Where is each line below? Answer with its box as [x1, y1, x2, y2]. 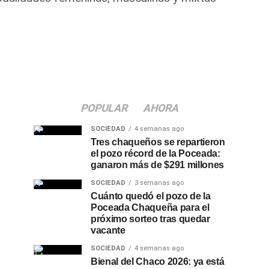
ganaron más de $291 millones [91, 160, 225, 170]
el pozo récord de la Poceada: [91, 148, 220, 159]
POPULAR [79, 102, 130, 114]
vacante [91, 225, 125, 235]
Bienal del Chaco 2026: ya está [91, 256, 225, 267]
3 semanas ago [134, 179, 184, 187]
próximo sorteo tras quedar [91, 214, 210, 224]
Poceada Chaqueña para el [91, 202, 210, 213]
